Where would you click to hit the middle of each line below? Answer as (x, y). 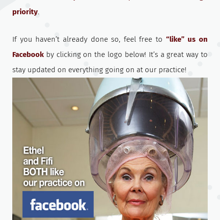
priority (25, 12)
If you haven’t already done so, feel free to (89, 40)
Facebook (29, 55)
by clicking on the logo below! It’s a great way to (127, 55)
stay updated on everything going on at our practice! (99, 70)
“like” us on (187, 40)
